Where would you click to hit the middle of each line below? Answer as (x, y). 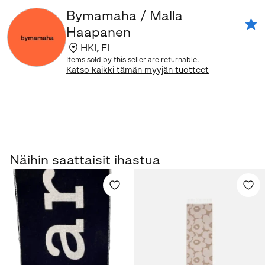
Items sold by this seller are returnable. (132, 59)
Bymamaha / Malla (125, 15)
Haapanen (98, 32)
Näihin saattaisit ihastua (85, 160)
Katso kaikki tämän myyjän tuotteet (138, 70)
